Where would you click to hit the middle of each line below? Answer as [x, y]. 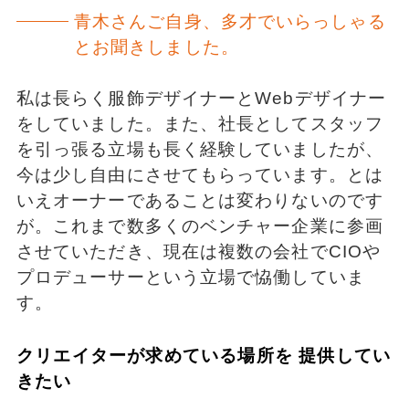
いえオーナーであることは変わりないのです [199, 201]
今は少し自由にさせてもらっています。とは [199, 175]
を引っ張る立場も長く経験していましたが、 [199, 150]
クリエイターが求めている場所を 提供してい [204, 356]
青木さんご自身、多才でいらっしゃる [230, 21]
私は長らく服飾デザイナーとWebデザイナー [201, 99]
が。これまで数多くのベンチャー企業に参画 [199, 226]
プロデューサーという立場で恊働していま [190, 278]
